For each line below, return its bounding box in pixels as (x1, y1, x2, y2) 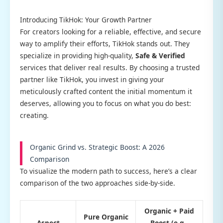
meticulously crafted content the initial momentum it (20, 87, 192, 97)
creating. (20, 111, 49, 120)
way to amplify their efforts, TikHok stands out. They (20, 39, 190, 49)
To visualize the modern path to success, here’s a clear (20, 166, 197, 176)
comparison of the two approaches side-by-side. (20, 178, 175, 188)
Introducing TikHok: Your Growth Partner (20, 15, 152, 25)
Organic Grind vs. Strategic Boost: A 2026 (30, 142, 165, 152)
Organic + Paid (144, 206, 194, 216)
